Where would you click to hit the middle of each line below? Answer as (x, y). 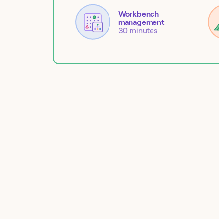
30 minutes (138, 30)
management (141, 22)
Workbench (139, 14)
